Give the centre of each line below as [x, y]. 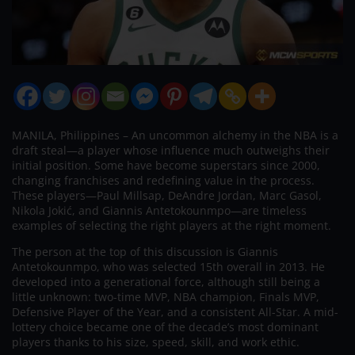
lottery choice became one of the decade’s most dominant [165, 326]
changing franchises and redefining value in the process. [163, 180]
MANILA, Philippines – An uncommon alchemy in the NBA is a [175, 135]
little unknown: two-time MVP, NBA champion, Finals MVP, [166, 296]
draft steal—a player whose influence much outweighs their [171, 150]
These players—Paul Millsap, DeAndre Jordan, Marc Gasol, [167, 195]
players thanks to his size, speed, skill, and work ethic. [156, 342]
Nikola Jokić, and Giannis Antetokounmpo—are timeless [159, 210]
